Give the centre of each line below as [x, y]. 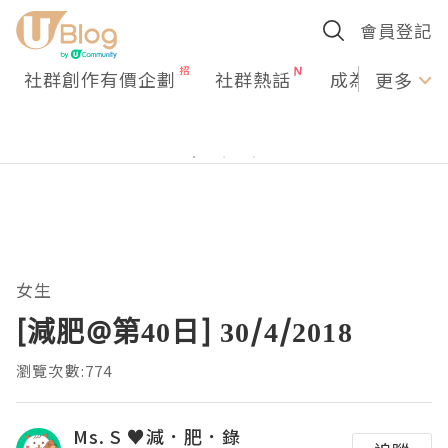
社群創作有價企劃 [100, 79]
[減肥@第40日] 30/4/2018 [184, 331]
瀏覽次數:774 [64, 370]
